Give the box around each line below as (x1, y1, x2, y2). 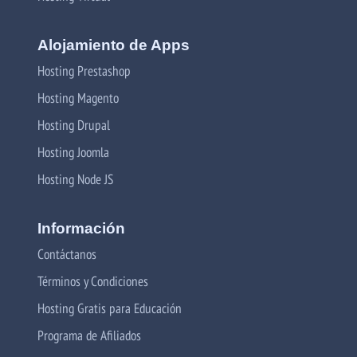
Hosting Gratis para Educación (37, 298, 182, 317)
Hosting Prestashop (37, 61, 131, 80)
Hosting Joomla (37, 142, 109, 161)
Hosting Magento (37, 88, 119, 107)
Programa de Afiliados (37, 325, 141, 344)
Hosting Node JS (37, 169, 113, 188)
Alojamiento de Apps (37, 36, 190, 53)
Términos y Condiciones (37, 271, 148, 290)
